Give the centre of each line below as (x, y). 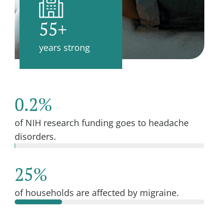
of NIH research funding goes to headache (102, 122)
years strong (65, 47)
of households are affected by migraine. (97, 192)
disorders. (35, 136)
